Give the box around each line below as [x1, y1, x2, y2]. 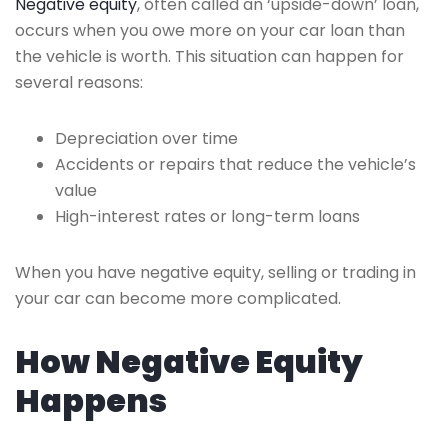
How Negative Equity [15, 338, 363, 384]
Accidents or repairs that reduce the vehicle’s [55, 152, 416, 176]
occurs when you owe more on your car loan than [15, 18, 405, 42]
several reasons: [15, 70, 143, 94]
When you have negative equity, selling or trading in [15, 260, 416, 284]
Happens [15, 377, 167, 423]
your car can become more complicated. [15, 286, 341, 310]
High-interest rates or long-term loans [55, 204, 360, 228]
